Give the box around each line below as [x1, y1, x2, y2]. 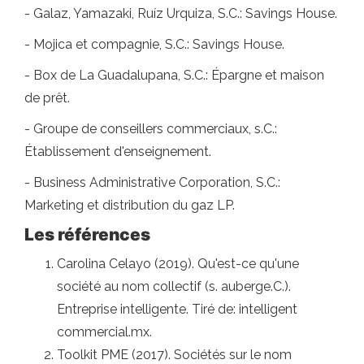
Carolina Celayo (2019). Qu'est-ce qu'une [57, 255, 299, 271]
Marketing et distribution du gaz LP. [24, 197, 235, 213]
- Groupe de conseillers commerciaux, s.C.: [24, 120, 277, 136]
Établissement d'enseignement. [24, 143, 211, 159]
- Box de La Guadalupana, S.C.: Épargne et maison [24, 67, 324, 83]
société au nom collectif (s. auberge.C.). [57, 278, 291, 294]
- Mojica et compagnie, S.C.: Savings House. [24, 36, 284, 52]
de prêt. [24, 89, 70, 106]
